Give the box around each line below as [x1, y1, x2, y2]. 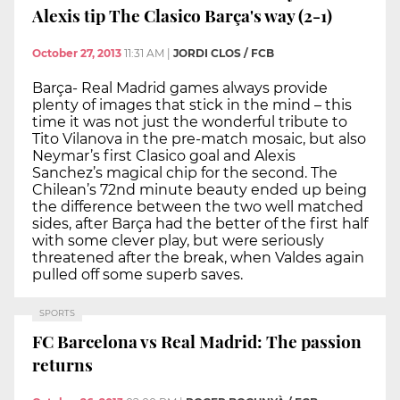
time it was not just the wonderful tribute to [32, 112, 347, 130]
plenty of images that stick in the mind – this [32, 96, 352, 113]
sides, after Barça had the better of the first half [32, 214, 368, 232]
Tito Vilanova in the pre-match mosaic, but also [32, 129, 366, 147]
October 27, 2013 [32, 46, 121, 60]
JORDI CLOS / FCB [173, 46, 274, 60]
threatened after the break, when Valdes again [32, 248, 364, 266]
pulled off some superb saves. [32, 265, 243, 283]
